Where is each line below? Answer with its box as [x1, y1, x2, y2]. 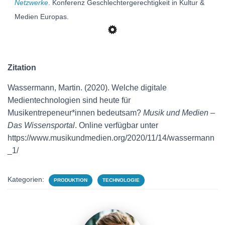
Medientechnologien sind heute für [8, 96, 131, 104]
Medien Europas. [15, 13, 69, 21]
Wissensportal [24, 121, 75, 130]
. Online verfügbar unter [75, 121, 158, 130]
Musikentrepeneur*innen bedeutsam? [8, 108, 143, 117]
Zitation [8, 63, 36, 72]
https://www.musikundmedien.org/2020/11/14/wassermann [8, 134, 214, 142]
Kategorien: [8, 175, 46, 183]
